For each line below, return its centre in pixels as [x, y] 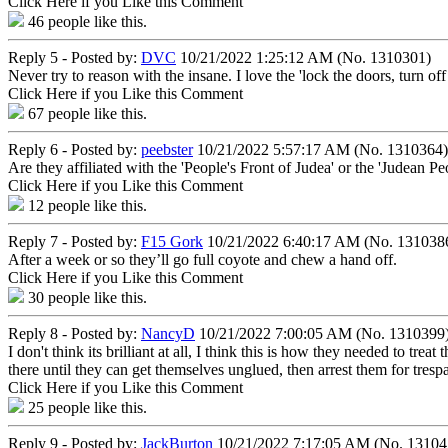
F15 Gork [172, 241]
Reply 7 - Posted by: [74, 241]
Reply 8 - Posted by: [74, 333]
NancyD [168, 333]
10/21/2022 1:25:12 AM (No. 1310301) [303, 57]
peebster [167, 149]
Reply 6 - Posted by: [74, 149]
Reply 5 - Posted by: [74, 57]
